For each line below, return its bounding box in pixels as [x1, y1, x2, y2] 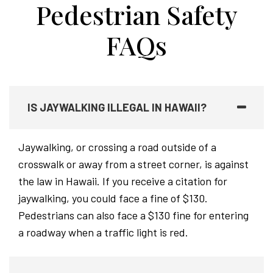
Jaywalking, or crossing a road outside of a [18, 140, 216, 154]
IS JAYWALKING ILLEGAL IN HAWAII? [27, 101, 207, 114]
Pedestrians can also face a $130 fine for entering [18, 208, 249, 222]
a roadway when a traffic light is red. [18, 225, 188, 239]
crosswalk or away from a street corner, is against [18, 157, 249, 171]
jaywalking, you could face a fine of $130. [18, 191, 208, 205]
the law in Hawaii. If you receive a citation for [18, 174, 227, 188]
